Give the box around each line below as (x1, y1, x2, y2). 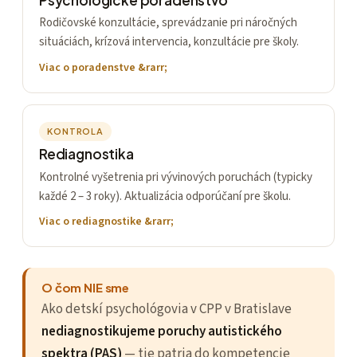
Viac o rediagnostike (39, 214, 142, 230)
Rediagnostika (39, 145, 134, 163)
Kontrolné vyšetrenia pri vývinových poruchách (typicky (39, 169, 312, 186)
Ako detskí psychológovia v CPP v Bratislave (41, 300, 292, 320)
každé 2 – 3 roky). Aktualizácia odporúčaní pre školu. (39, 188, 291, 206)
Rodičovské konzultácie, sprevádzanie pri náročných (39, 14, 297, 32)
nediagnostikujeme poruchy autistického (41, 322, 282, 342)
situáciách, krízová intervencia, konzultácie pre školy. (39, 33, 299, 51)
